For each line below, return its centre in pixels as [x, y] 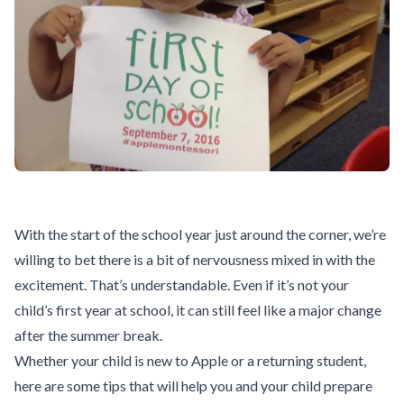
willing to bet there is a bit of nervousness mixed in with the [195, 259]
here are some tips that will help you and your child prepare [193, 385]
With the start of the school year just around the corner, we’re [200, 234]
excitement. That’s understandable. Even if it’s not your [182, 284]
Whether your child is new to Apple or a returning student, [190, 360]
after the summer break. [88, 335]
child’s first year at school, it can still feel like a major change [198, 309]
